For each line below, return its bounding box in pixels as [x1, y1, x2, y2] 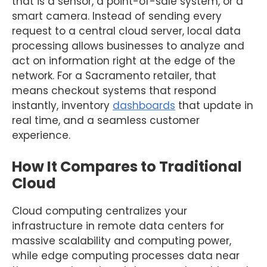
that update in [175, 98, 253, 113]
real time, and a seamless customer [12, 113, 200, 128]
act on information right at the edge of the [12, 54, 235, 69]
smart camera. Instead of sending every [12, 9, 222, 24]
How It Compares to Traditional [12, 156, 242, 176]
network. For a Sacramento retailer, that [12, 69, 216, 83]
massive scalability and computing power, [12, 233, 231, 248]
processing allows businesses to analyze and [12, 39, 244, 54]
